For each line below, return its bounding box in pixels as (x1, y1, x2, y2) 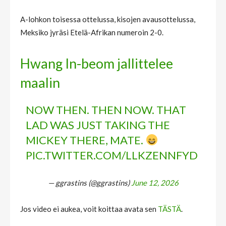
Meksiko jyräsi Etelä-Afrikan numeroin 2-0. (20, 28, 163, 37)
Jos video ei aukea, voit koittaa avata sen (20, 204, 158, 214)
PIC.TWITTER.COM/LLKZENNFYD (26, 148, 198, 162)
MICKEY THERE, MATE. (26, 133, 146, 147)
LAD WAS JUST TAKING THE (26, 118, 171, 132)
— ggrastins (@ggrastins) (47, 178, 131, 188)
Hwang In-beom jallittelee (20, 55, 173, 72)
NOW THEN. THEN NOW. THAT (26, 103, 187, 117)
